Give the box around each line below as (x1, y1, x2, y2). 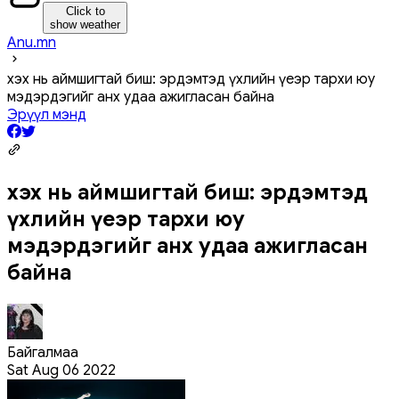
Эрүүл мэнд (7, 105, 86, 124)
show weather (50, 17, 120, 31)
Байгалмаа (7, 343, 78, 362)
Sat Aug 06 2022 (7, 361, 116, 379)
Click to (65, 4, 105, 18)
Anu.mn (7, 33, 56, 52)
